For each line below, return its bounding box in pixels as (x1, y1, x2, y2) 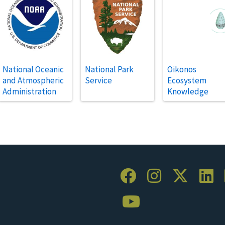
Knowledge (167, 85, 208, 97)
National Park (85, 63, 134, 75)
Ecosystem (167, 74, 206, 86)
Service (85, 74, 112, 86)
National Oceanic (3, 63, 64, 75)
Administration (3, 85, 56, 97)
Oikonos (167, 63, 196, 75)
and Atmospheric (3, 74, 64, 86)
